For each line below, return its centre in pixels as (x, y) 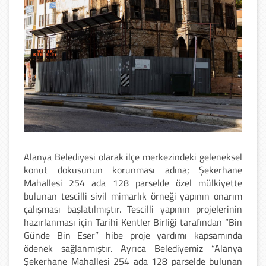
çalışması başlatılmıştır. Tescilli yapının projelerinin (133, 209)
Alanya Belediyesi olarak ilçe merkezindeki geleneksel (133, 156)
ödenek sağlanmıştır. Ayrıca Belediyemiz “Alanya (133, 248)
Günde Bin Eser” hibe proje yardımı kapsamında (133, 235)
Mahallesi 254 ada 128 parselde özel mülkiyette (133, 183)
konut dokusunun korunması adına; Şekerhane (133, 170)
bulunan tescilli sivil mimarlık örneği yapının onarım (133, 196)
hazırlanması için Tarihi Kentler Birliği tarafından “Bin (133, 222)
